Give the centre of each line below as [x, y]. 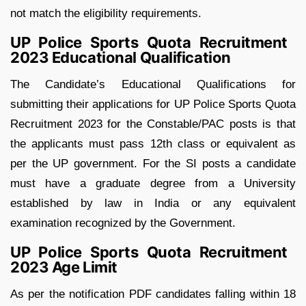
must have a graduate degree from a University [153, 183]
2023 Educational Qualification [121, 57]
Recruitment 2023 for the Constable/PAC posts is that [153, 124]
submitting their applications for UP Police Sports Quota [153, 104]
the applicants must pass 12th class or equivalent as [153, 143]
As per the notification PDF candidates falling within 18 [153, 294]
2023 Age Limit [64, 267]
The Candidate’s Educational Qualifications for [153, 84]
